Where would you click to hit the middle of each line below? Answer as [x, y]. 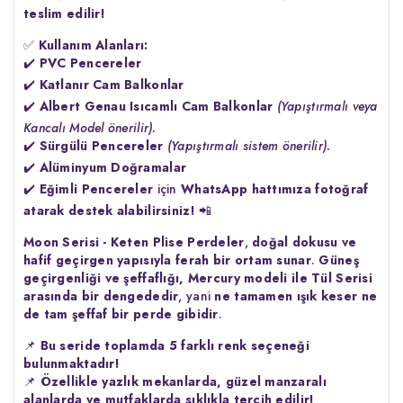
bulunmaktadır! [72, 363]
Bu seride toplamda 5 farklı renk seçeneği [175, 345]
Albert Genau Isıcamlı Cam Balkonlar [156, 106]
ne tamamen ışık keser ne [296, 296]
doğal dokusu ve [304, 242]
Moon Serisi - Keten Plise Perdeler [134, 242]
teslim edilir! [64, 13]
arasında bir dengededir [101, 296]
